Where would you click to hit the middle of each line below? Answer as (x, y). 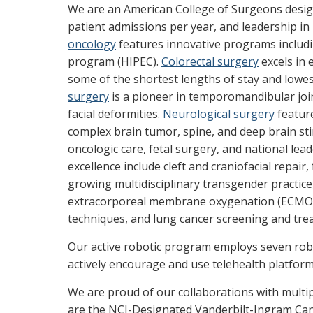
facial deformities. (115, 114)
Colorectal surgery (210, 62)
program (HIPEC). (115, 62)
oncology (92, 44)
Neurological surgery (219, 114)
